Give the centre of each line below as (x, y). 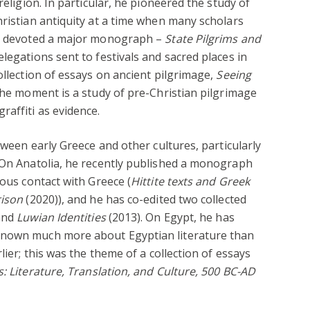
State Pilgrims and (213, 38)
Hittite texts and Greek (190, 181)
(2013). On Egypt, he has (170, 217)
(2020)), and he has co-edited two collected (135, 199)
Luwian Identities (61, 217)
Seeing (234, 74)
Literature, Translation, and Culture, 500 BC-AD (132, 271)
